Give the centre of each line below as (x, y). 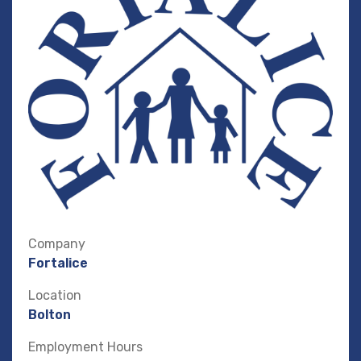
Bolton (50, 315)
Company (58, 244)
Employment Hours (87, 347)
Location (56, 296)
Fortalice (58, 263)
